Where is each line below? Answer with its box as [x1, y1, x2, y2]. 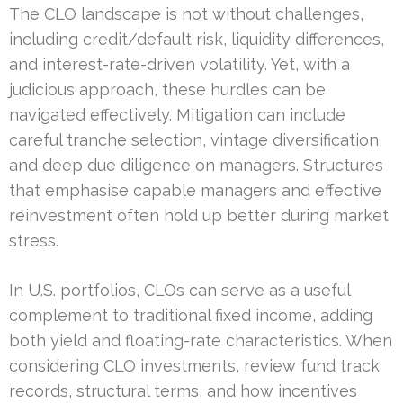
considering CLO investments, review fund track [9, 355, 380, 375]
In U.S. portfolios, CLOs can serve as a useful [9, 280, 350, 300]
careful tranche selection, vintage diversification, [9, 130, 382, 149]
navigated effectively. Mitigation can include [9, 104, 345, 124]
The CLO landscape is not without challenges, [9, 4, 363, 23]
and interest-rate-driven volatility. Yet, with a [9, 54, 350, 74]
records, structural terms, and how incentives [9, 381, 357, 400]
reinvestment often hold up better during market [9, 205, 389, 225]
